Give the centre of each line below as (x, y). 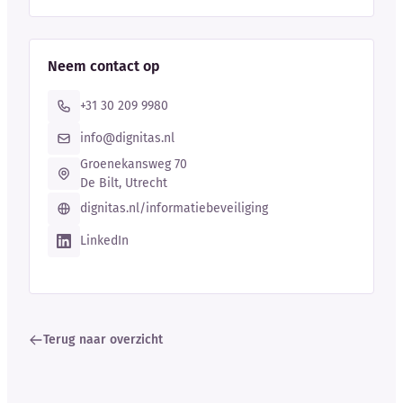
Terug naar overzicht (103, 340)
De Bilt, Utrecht (124, 184)
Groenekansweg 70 (134, 165)
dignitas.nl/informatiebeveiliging (174, 209)
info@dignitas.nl (127, 139)
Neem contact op (104, 67)
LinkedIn (104, 241)
